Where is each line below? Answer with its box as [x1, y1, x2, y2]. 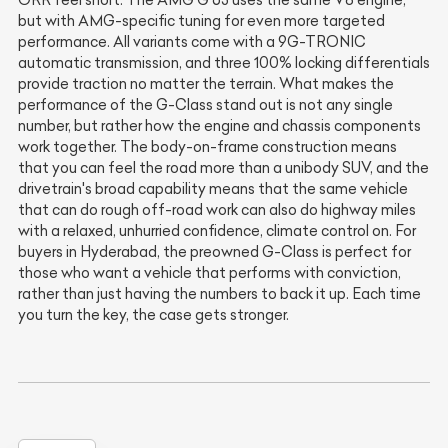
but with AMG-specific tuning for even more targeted [18, 12, 385, 31]
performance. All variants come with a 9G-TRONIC [18, 33, 366, 52]
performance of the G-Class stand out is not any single [18, 96, 393, 115]
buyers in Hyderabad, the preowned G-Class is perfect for [18, 243, 411, 262]
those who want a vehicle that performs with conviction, [18, 264, 401, 283]
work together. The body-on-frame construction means [18, 138, 397, 157]
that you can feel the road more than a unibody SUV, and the [18, 159, 429, 178]
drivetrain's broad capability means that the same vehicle [18, 180, 408, 199]
